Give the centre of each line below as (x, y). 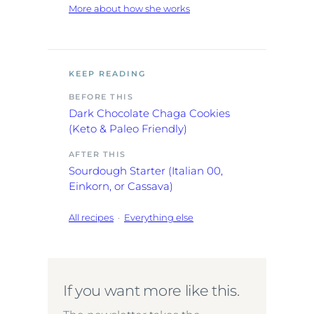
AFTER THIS (97, 154)
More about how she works (129, 8)
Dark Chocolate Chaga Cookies (149, 113)
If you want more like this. (151, 290)
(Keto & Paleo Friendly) (128, 128)
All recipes (91, 217)
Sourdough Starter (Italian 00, (146, 170)
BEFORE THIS (101, 97)
